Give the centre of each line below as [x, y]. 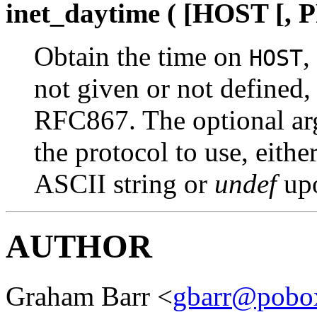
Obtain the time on [142, 56]
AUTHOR [79, 246]
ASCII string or [124, 183]
